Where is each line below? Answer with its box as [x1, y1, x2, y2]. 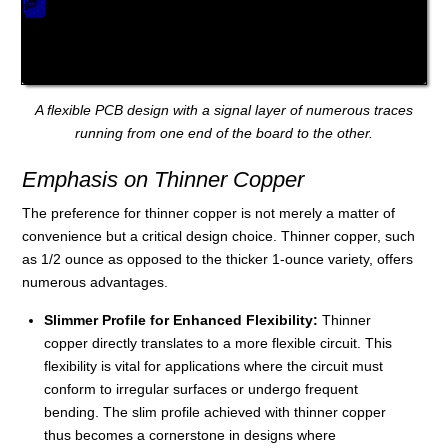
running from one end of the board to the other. [75, 125, 373, 142]
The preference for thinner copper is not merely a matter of [22, 204, 396, 221]
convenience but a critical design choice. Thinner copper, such [22, 227, 416, 244]
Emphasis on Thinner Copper [22, 166, 305, 192]
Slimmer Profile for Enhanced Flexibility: [44, 311, 318, 328]
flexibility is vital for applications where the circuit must [44, 357, 383, 374]
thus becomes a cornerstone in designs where [44, 426, 336, 443]
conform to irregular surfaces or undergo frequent [44, 380, 358, 397]
